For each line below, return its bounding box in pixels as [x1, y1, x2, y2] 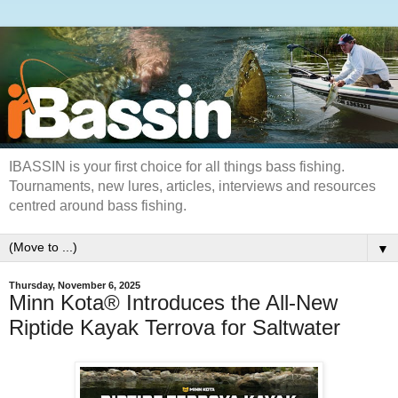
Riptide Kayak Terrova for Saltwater [9, 315, 340, 340]
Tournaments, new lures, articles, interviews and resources [9, 179, 376, 195]
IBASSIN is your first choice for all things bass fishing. [9, 159, 345, 175]
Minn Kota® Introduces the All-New [9, 291, 338, 315]
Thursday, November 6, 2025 [9, 280, 140, 291]
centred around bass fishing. [9, 198, 187, 214]
